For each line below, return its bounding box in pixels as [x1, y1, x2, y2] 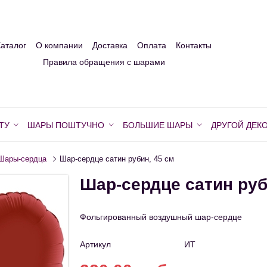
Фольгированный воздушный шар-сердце [80, 212, 242, 222]
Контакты [176, 41, 212, 51]
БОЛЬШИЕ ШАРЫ [123, 120, 193, 131]
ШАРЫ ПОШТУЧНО [27, 120, 105, 131]
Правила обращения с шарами [42, 57, 165, 67]
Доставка [92, 41, 128, 51]
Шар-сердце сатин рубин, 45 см [60, 155, 175, 164]
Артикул [80, 240, 111, 250]
